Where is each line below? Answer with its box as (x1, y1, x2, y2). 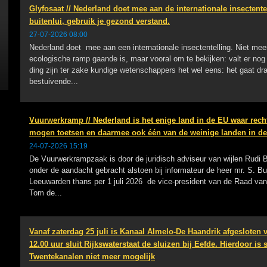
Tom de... (29, 188, 62, 197)
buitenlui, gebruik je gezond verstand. (29, 17, 170, 26)
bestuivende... (29, 77, 78, 86)
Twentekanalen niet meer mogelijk (29, 252, 155, 261)
